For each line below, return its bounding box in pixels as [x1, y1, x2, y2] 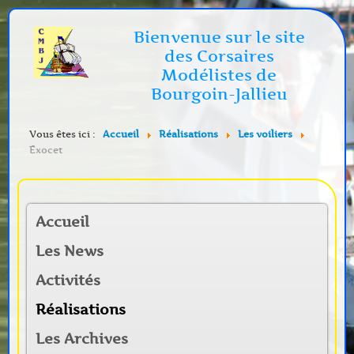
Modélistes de [161, 66, 277, 85]
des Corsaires [164, 47, 274, 66]
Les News [36, 243, 104, 260]
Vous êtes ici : [29, 128, 101, 140]
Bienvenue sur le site [133, 28, 305, 47]
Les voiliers [238, 128, 293, 140]
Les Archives [36, 330, 129, 348]
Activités [36, 272, 101, 289]
